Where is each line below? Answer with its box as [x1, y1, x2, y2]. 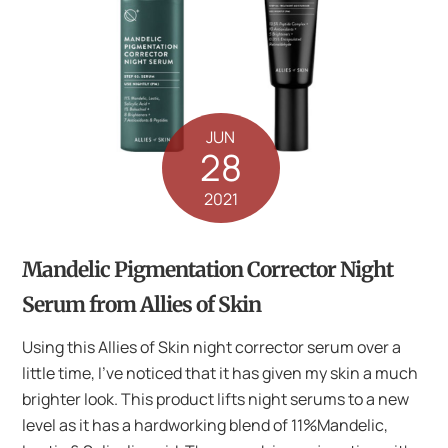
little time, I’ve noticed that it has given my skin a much [22, 361, 419, 384]
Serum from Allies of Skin [22, 292, 262, 319]
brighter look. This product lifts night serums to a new [22, 387, 410, 410]
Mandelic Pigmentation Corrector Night [22, 257, 394, 284]
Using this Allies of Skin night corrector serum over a [22, 335, 402, 358]
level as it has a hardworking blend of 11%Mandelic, [22, 413, 389, 436]
